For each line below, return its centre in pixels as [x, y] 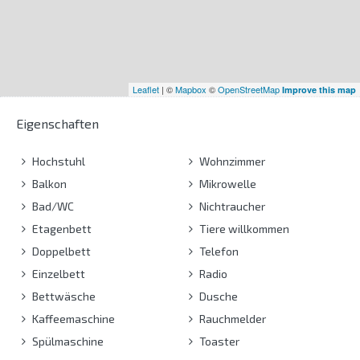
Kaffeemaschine [72, 318]
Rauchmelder [231, 318]
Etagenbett [61, 228]
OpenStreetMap [249, 89]
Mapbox [191, 89]
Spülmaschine [67, 341]
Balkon [48, 183]
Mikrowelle [226, 183]
